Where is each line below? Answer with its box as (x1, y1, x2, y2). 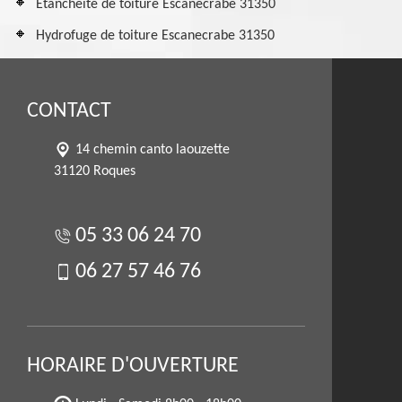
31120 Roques (54, 164, 135, 179)
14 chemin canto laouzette (75, 143, 230, 157)
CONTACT (27, 100, 111, 122)
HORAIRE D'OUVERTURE (27, 355, 239, 377)
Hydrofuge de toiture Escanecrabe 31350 (36, 29, 275, 43)
